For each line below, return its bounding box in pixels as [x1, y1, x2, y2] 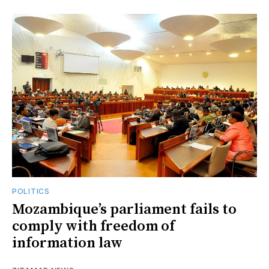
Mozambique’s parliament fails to [12, 200, 237, 219]
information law [12, 234, 122, 252]
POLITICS [12, 186, 50, 196]
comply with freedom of [12, 217, 175, 235]
